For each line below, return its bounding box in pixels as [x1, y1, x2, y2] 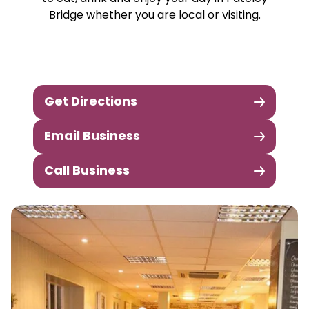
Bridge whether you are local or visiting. [48, 10, 261, 21]
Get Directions [44, 96, 137, 109]
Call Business [44, 165, 130, 178]
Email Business [44, 130, 140, 143]
